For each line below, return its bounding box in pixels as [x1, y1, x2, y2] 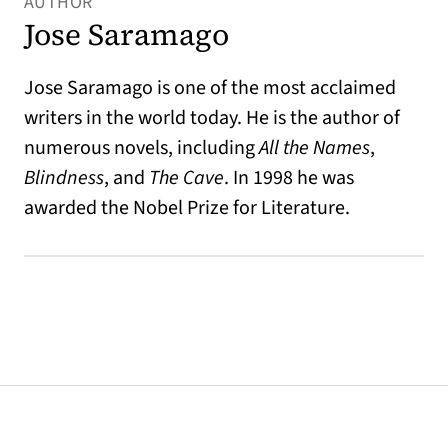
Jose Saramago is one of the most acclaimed [24, 73, 396, 102]
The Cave [149, 163, 224, 192]
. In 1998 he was [224, 163, 354, 192]
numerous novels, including [24, 133, 259, 162]
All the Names [259, 133, 370, 162]
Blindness [24, 163, 104, 192]
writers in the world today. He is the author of [24, 103, 400, 132]
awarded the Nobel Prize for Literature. [24, 193, 350, 222]
